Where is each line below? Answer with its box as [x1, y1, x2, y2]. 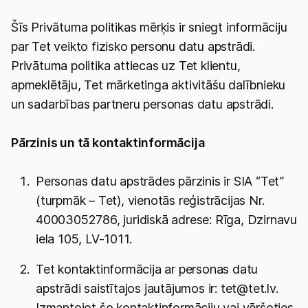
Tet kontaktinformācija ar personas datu [36, 262, 258, 276]
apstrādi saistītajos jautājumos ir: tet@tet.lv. [36, 281, 278, 296]
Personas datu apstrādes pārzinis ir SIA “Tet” [36, 174, 284, 188]
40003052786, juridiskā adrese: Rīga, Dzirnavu [36, 212, 297, 227]
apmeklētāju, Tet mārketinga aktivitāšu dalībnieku [11, 78, 286, 92]
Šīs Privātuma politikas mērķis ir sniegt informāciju [11, 20, 287, 34]
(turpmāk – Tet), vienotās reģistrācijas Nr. [36, 193, 265, 208]
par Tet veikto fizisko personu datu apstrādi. [11, 39, 255, 54]
